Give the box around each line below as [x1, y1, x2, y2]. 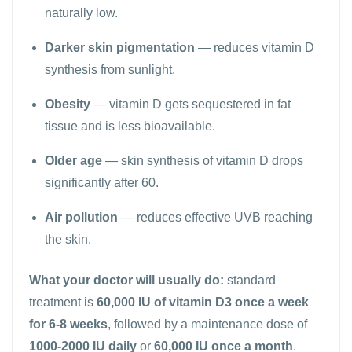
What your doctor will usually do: [29, 273, 224, 287]
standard [224, 273, 276, 287]
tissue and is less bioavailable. [45, 119, 215, 133]
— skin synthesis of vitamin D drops [102, 153, 303, 167]
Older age [45, 153, 102, 167]
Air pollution [45, 210, 118, 224]
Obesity [45, 97, 90, 111]
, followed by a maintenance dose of [108, 317, 307, 331]
